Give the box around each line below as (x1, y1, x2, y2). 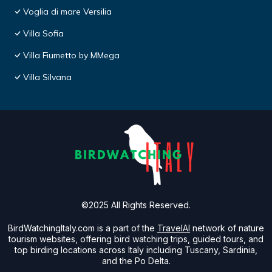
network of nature (192, 223, 264, 234)
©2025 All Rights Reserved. (81, 200, 191, 211)
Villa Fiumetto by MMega (23, 50, 120, 61)
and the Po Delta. (101, 256, 171, 267)
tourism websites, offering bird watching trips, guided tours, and (8, 234, 263, 245)
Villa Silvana (23, 72, 72, 83)
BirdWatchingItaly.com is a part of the (8, 223, 157, 234)
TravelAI (157, 223, 190, 234)
